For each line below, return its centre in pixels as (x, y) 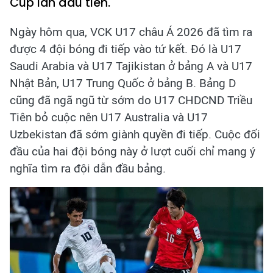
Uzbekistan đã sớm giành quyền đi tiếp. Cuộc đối (135, 134)
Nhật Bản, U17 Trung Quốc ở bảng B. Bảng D (123, 83)
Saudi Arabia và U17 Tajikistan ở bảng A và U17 (131, 66)
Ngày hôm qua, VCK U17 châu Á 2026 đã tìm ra (131, 32)
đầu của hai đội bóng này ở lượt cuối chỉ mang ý (133, 151)
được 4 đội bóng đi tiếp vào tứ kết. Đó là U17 (126, 49)
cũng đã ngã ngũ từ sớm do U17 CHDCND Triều (131, 100)
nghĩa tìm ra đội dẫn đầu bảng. (88, 168)
